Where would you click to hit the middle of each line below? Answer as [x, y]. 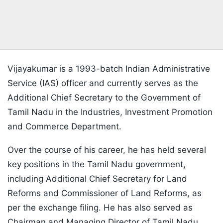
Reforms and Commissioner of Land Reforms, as [105, 193]
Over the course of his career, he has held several [107, 150]
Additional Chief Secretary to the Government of [104, 98]
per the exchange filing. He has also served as [100, 208]
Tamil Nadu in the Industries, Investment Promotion [110, 112]
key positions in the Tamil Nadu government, [97, 165]
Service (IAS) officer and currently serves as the [103, 83]
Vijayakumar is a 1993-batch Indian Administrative [109, 69]
